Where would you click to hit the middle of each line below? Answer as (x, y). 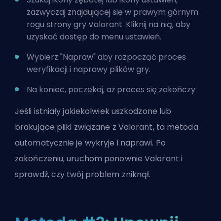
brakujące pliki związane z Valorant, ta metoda (107, 127)
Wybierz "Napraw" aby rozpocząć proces (106, 57)
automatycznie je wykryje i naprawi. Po (90, 143)
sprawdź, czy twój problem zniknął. (83, 174)
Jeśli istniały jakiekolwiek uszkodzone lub (93, 111)
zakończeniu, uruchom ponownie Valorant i (99, 158)
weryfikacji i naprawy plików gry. (89, 69)
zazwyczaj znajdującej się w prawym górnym (112, 12)
